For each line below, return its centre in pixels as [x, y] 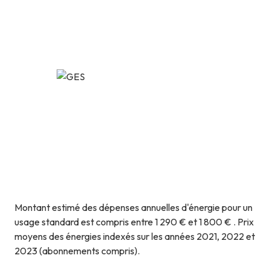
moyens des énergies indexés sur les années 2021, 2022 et [135, 237]
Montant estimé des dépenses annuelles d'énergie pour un [133, 208]
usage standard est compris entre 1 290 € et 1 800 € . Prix [134, 222]
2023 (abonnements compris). [77, 251]
